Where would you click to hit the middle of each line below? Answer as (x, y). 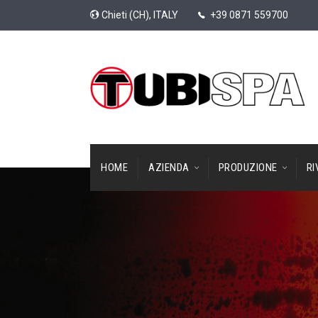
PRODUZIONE (248, 167)
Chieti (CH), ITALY (140, 15)
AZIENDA (169, 167)
